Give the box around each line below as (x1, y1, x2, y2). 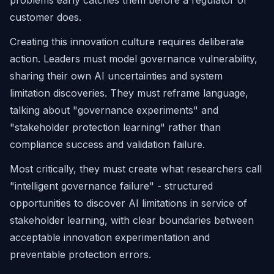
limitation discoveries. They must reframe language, (10, 87, 248, 99)
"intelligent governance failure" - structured (10, 180, 213, 192)
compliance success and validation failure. (10, 138, 205, 150)
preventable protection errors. (10, 248, 151, 261)
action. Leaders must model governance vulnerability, (10, 53, 257, 65)
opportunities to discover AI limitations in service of (10, 197, 247, 209)
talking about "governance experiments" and (10, 104, 218, 116)
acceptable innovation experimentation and (10, 231, 210, 243)
